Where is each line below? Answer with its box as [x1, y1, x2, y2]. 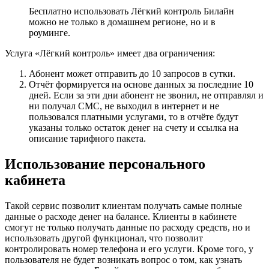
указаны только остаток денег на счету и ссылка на [29, 122, 238, 133]
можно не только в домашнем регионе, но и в [29, 17, 216, 28]
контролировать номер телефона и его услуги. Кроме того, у [5, 244, 253, 255]
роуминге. [29, 28, 70, 38]
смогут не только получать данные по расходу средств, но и [5, 222, 250, 233]
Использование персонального [5, 156, 205, 172]
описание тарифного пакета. [29, 133, 146, 144]
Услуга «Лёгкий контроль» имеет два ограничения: [5, 48, 215, 59]
